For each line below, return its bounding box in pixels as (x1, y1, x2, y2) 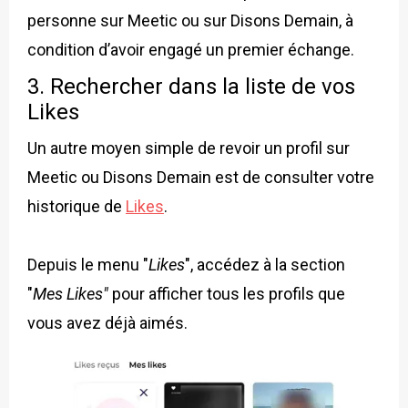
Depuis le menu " (27, 255, 148, 275)
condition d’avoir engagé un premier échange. (27, 40, 354, 60)
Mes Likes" (33, 284, 108, 304)
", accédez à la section (185, 255, 345, 275)
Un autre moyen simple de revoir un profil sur (27, 138, 350, 158)
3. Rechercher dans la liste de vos (27, 74, 355, 100)
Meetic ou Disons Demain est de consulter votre (27, 168, 374, 188)
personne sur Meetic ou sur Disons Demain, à (27, 11, 353, 31)
